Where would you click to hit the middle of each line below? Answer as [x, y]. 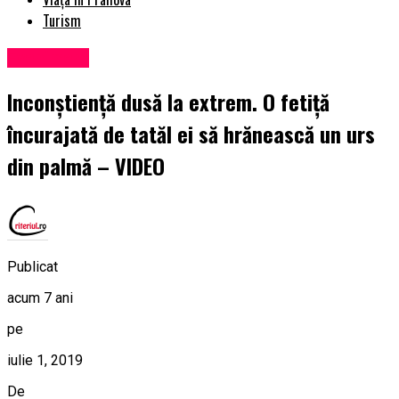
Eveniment [48, 58]
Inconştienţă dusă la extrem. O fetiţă [168, 102]
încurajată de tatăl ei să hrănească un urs [191, 134]
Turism [62, 21]
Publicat [33, 266]
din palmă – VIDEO [86, 166]
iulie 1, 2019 [45, 360]
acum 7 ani [40, 297]
